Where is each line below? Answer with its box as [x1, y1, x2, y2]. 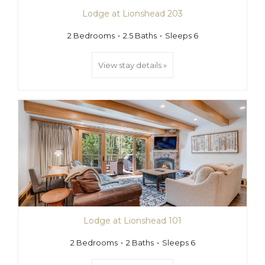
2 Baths [125, 238, 154, 247]
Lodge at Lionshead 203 [82, 8, 183, 19]
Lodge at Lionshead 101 [83, 215, 182, 226]
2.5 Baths [122, 31, 157, 40]
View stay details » [98, 60, 167, 70]
